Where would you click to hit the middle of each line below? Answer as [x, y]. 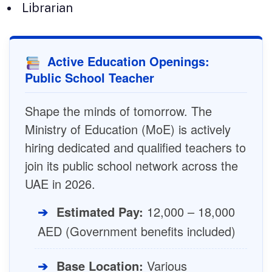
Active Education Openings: [127, 61]
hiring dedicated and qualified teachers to [135, 147]
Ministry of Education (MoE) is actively [128, 129]
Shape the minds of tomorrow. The [118, 110]
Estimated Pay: [100, 211]
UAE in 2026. [60, 183]
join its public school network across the [131, 165]
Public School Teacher [90, 77]
